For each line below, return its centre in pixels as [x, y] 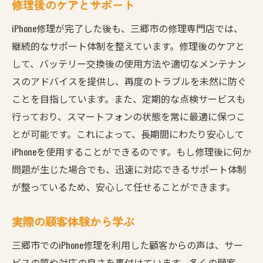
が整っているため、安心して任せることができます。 [124, 186]
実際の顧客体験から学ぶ [73, 221]
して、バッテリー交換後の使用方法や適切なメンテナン [129, 63]
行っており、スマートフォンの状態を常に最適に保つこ [129, 116]
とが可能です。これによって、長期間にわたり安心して [128, 134]
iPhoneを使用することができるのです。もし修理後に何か [131, 151]
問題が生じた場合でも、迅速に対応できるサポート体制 [129, 169]
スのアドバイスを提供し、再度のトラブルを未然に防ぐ [129, 81]
